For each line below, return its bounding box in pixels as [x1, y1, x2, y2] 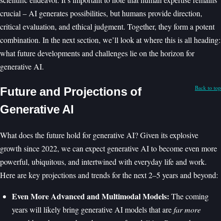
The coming [169, 190, 209, 201]
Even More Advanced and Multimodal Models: [12, 190, 169, 202]
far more [174, 204, 201, 215]
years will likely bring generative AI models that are [12, 204, 174, 215]
